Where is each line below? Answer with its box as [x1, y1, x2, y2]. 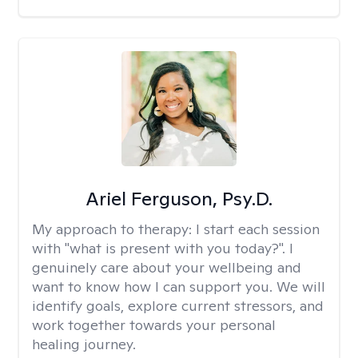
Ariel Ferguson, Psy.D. [85, 186, 272, 211]
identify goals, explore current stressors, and [32, 296, 324, 315]
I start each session [196, 220, 320, 238]
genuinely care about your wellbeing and [32, 258, 301, 276]
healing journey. [32, 335, 136, 353]
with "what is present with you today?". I [32, 239, 293, 257]
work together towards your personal [32, 316, 276, 334]
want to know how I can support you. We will [32, 277, 325, 296]
